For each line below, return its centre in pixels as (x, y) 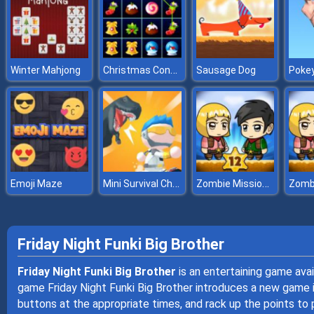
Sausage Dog (226, 70)
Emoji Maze (36, 184)
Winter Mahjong (45, 70)
